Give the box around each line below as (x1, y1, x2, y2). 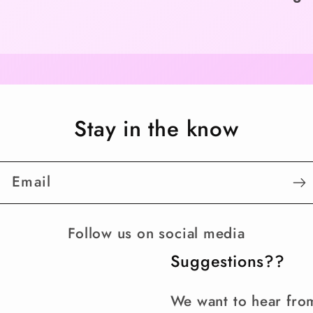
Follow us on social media (68, 222, 245, 244)
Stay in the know (74, 113, 239, 145)
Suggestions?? (170, 249, 285, 273)
